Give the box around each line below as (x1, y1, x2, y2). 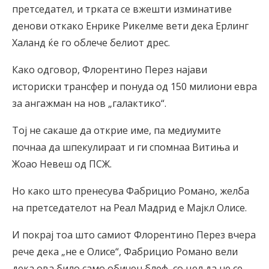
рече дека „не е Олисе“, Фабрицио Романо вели (12, 245, 238, 259)
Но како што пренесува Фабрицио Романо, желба (12, 184, 249, 198)
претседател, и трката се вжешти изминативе (12, 2, 232, 16)
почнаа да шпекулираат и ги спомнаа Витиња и (12, 141, 238, 154)
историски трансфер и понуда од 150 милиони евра (12, 80, 257, 94)
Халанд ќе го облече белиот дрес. (12, 36, 170, 50)
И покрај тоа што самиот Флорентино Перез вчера (12, 228, 256, 242)
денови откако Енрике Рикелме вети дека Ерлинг (12, 19, 249, 33)
